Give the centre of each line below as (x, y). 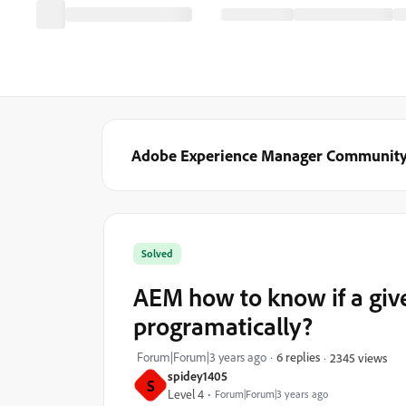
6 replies (298, 357)
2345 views (358, 357)
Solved (157, 253)
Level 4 (186, 394)
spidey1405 (198, 376)
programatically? (223, 326)
